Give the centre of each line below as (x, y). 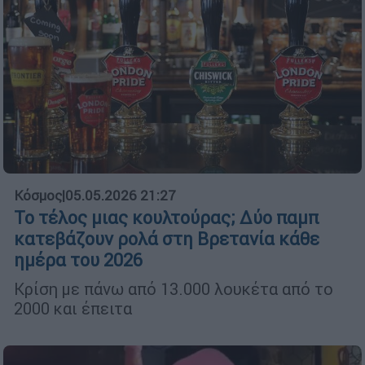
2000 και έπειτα (73, 309)
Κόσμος (38, 196)
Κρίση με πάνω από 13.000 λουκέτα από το (174, 289)
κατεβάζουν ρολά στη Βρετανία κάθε (167, 240)
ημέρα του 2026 (78, 261)
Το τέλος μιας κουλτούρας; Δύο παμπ (166, 218)
